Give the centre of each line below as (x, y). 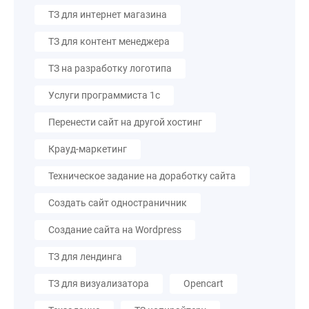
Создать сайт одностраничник (118, 203)
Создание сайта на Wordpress (115, 230)
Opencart (203, 283)
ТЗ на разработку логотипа (110, 68)
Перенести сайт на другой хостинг (125, 122)
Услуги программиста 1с (104, 95)
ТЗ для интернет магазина (108, 14)
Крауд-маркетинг (88, 149)
